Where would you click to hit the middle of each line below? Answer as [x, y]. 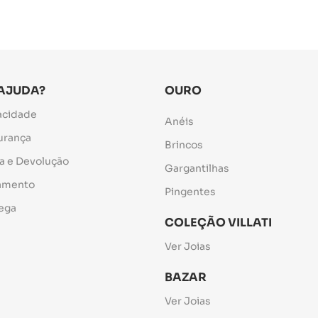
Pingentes [190, 191]
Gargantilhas [197, 168]
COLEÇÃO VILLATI [218, 222]
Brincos [183, 144]
